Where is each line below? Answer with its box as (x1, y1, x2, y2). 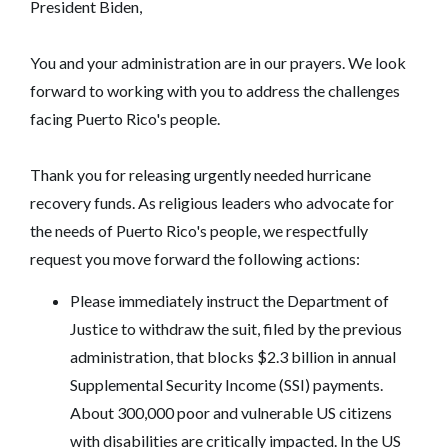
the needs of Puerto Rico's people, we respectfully (30, 220, 368, 240)
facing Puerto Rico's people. (30, 108, 220, 128)
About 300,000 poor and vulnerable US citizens (70, 402, 392, 422)
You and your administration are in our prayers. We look (30, 52, 406, 72)
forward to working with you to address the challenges (30, 80, 400, 100)
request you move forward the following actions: (30, 248, 360, 268)
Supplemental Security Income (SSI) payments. (70, 374, 383, 394)
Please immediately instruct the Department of (70, 290, 389, 310)
